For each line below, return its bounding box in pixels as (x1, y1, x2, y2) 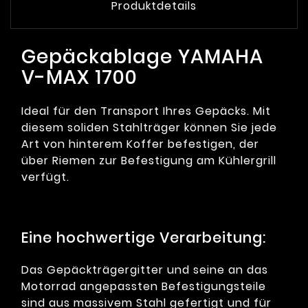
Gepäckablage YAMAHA (21, 43, 263, 71)
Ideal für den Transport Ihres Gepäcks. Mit (21, 103, 271, 120)
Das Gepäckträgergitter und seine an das (21, 262, 268, 278)
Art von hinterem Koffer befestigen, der (21, 136, 259, 153)
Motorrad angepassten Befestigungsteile (21, 278, 266, 295)
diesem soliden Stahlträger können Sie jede (21, 120, 277, 136)
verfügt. (21, 169, 69, 186)
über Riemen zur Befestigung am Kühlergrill (21, 153, 276, 169)
